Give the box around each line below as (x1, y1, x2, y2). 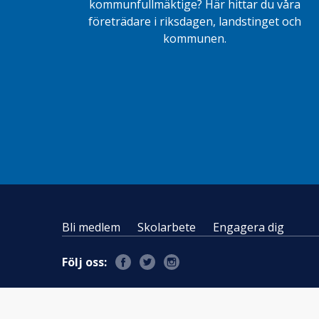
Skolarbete (137, 219, 196, 236)
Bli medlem (62, 219, 120, 236)
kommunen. (163, 31, 227, 47)
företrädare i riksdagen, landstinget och (88, 14, 302, 30)
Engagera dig (213, 219, 284, 236)
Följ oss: (62, 254, 107, 271)
